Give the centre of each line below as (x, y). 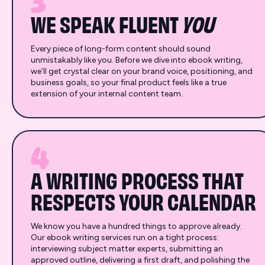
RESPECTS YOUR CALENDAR (143, 201)
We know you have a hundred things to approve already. (136, 226)
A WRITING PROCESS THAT (137, 179)
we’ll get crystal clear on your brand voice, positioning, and (142, 71)
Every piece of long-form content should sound (121, 49)
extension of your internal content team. (107, 94)
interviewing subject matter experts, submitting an (127, 249)
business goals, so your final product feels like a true (129, 83)
